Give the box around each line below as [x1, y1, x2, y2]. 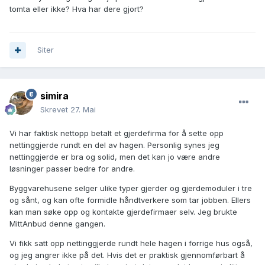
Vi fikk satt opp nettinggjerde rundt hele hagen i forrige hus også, [9, 238, 253, 248]
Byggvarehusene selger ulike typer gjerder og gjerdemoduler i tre [9, 183, 252, 193]
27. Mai [70, 105, 96, 115]
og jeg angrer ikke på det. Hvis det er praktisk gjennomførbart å [9, 250, 245, 260]
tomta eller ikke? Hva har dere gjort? [9, 4, 144, 14]
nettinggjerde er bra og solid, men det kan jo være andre [9, 152, 220, 162]
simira [40, 90, 69, 102]
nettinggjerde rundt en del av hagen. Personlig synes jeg [9, 140, 219, 150]
